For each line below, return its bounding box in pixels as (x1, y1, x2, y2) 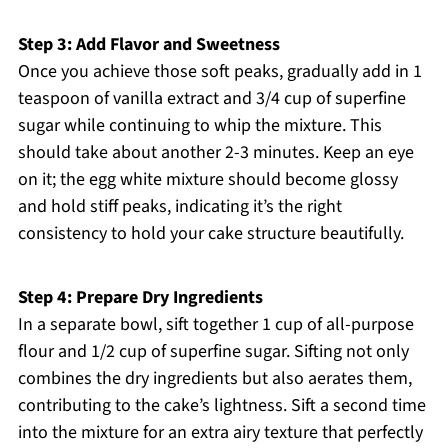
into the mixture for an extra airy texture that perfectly (17, 420, 423, 446)
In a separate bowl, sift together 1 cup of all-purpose (17, 312, 414, 338)
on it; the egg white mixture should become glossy (17, 167, 398, 193)
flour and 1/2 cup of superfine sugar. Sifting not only (17, 339, 409, 365)
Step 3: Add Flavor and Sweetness (17, 32, 280, 58)
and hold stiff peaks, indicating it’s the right (17, 194, 342, 220)
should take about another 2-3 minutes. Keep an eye (17, 140, 414, 166)
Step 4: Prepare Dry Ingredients (17, 285, 263, 311)
